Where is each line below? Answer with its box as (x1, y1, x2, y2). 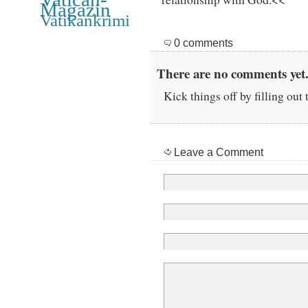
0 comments (173, 36, 233, 49)
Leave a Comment (173, 145, 263, 158)
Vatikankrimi (39, 10, 130, 30)
